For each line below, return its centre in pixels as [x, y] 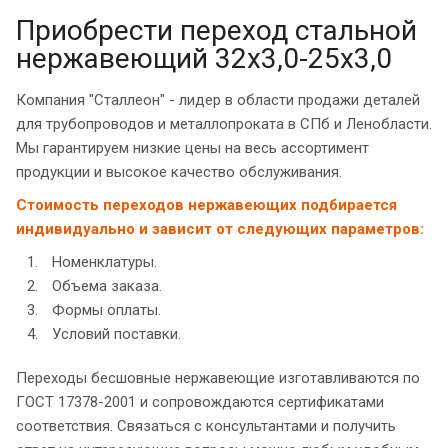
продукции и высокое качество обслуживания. [179, 172]
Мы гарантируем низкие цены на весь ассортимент [192, 148]
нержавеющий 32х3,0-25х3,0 [204, 59]
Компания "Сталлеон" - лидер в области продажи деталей [218, 100]
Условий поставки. [116, 334]
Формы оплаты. [106, 310]
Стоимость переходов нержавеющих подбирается [206, 205]
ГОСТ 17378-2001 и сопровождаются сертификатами [200, 402]
